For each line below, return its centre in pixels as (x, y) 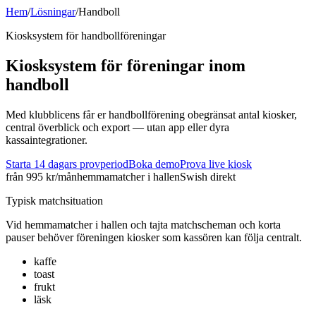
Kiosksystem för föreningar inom (126, 65)
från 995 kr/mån (41, 176)
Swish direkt (208, 176)
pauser (20, 237)
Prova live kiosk (216, 164)
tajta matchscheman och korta (215, 224)
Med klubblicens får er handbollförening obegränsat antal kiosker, (151, 114)
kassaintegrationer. (47, 140)
